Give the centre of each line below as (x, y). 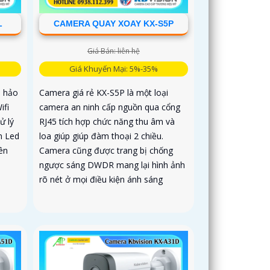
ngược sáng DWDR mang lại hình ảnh (112, 165)
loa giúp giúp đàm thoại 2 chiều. (102, 136)
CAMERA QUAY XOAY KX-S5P (113, 23)
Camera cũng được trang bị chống (106, 150)
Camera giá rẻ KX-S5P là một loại (104, 92)
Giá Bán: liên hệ (113, 51)
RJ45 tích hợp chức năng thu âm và (107, 121)
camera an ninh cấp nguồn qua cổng (110, 107)
